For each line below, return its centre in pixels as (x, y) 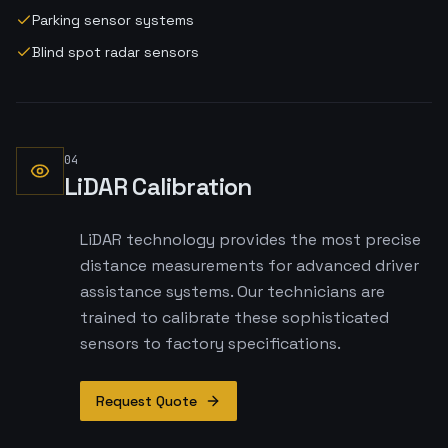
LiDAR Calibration (158, 186)
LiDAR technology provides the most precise (250, 239)
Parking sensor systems (113, 20)
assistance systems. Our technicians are (232, 291)
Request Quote (146, 401)
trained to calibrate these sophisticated (234, 317)
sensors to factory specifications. (210, 343)
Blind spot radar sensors (115, 52)
